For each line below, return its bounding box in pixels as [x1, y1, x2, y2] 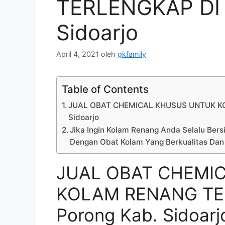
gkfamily [118, 50, 146, 59]
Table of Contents [62, 83, 149, 96]
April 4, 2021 [56, 50, 99, 59]
